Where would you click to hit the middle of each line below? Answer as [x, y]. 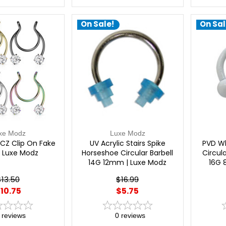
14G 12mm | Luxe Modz [128, 162]
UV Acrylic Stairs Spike [127, 143]
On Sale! [97, 24]
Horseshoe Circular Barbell [128, 153]
